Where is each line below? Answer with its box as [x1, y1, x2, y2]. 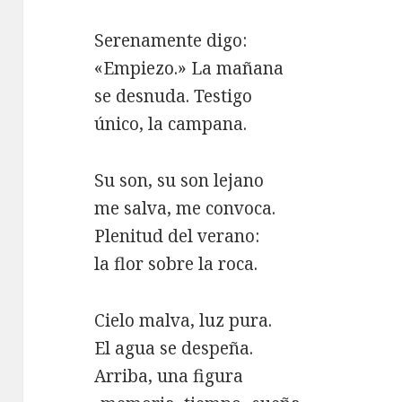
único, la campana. [94, 111, 248, 135]
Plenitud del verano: [94, 223, 260, 248]
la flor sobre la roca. [94, 251, 258, 275]
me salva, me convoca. [94, 196, 276, 220]
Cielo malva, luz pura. [94, 308, 273, 332]
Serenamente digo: [94, 28, 248, 52]
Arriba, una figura [94, 363, 244, 388]
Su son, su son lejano [94, 168, 265, 192]
